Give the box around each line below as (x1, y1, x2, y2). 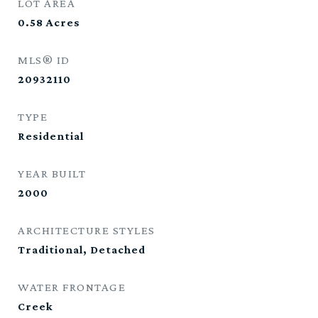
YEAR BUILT (18, 167, 86, 180)
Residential (18, 130, 84, 142)
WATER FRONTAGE (18, 280, 126, 294)
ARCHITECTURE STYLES (18, 224, 155, 237)
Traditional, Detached (18, 243, 146, 256)
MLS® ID (18, 53, 70, 67)
